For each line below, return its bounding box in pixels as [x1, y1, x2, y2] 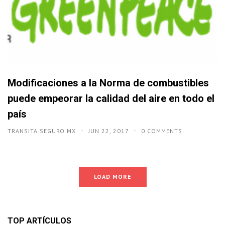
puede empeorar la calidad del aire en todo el [8, 92, 214, 105]
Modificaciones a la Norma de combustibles [8, 77, 209, 89]
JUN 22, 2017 [88, 127, 131, 135]
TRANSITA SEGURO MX [8, 127, 78, 135]
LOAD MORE [93, 173, 132, 181]
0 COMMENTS [141, 127, 182, 135]
